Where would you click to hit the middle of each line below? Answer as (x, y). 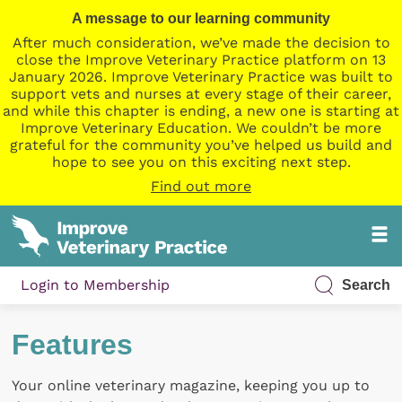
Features (73, 345)
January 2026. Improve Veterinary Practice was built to (201, 77)
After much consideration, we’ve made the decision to (201, 43)
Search (366, 284)
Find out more (201, 186)
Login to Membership (96, 285)
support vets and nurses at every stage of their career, (201, 94)
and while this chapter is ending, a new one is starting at (201, 111)
